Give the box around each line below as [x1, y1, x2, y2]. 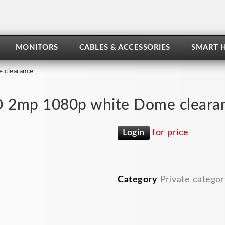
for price [149, 128, 189, 137]
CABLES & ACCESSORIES [79, 44, 170, 51]
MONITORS [15, 44, 58, 51]
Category [118, 175, 157, 184]
